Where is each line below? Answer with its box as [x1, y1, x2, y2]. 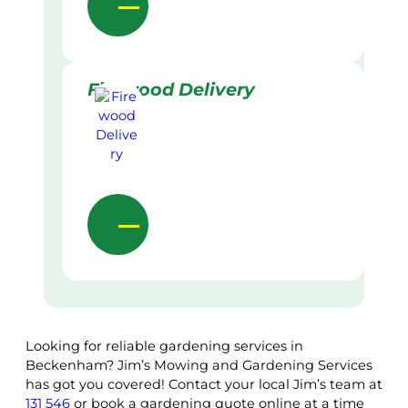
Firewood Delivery [87, 78, 255, 101]
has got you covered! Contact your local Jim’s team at [25, 375, 382, 393]
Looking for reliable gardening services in [25, 337, 303, 354]
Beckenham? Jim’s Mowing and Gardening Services [25, 356, 372, 373]
